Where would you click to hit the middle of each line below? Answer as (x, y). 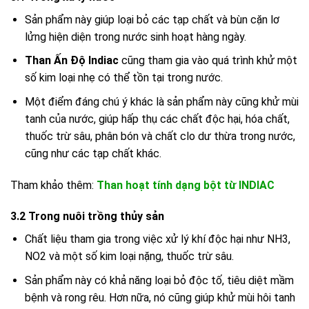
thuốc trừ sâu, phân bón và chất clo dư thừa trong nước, (160, 136)
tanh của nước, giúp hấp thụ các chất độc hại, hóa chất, (157, 119)
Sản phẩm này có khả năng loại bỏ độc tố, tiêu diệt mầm (159, 280)
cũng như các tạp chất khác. (93, 153)
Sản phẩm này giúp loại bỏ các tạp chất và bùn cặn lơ (152, 19)
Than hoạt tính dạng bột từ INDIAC (186, 185)
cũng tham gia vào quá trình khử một (208, 61)
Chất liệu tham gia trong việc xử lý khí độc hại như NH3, (157, 239)
